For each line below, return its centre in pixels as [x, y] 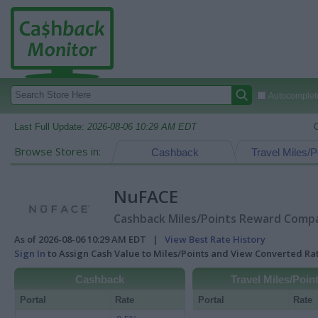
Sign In [30, 253]
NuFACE [146, 196]
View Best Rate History [215, 239]
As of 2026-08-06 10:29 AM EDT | [89, 239]
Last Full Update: [51, 127]
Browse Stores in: [57, 151]
